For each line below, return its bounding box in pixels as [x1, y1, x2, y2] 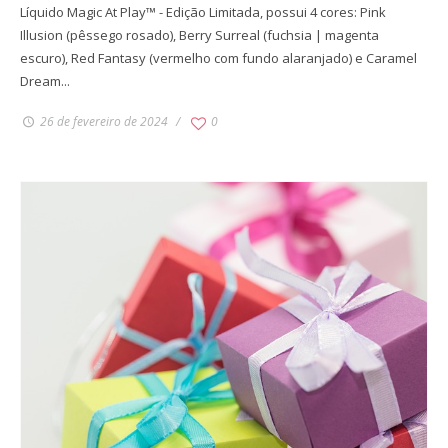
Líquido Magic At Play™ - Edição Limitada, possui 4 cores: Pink [20, 3, 386, 22]
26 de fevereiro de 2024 [36, 113, 171, 131]
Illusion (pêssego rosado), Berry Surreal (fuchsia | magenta [20, 26, 379, 45]
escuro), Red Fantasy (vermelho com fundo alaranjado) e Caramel [20, 49, 417, 68]
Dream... [20, 72, 70, 91]
